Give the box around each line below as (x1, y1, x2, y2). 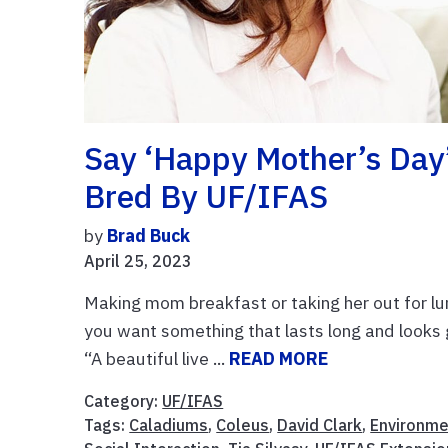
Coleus (216, 414, 270, 435)
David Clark (277, 414, 363, 435)
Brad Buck (107, 223, 191, 247)
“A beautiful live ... (84, 346, 230, 370)
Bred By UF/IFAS (84, 174, 329, 217)
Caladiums (129, 414, 209, 435)
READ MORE (229, 346, 329, 370)
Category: (84, 390, 163, 411)
